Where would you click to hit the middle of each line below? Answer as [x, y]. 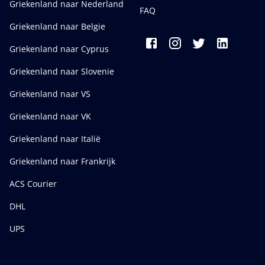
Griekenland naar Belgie [57, 27]
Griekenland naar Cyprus [59, 49]
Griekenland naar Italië [55, 139]
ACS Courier [33, 184]
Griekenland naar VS [50, 94]
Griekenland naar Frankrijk [62, 161]
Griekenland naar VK [50, 117]
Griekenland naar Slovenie [62, 72]
